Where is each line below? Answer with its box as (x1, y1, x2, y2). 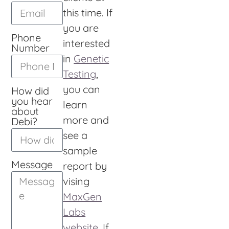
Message (11, 157, 53, 171)
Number (11, 41, 50, 54)
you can (63, 82, 101, 96)
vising (63, 174, 90, 188)
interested (63, 36, 110, 50)
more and (63, 113, 109, 126)
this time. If (63, 6, 113, 19)
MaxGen (63, 190, 102, 203)
